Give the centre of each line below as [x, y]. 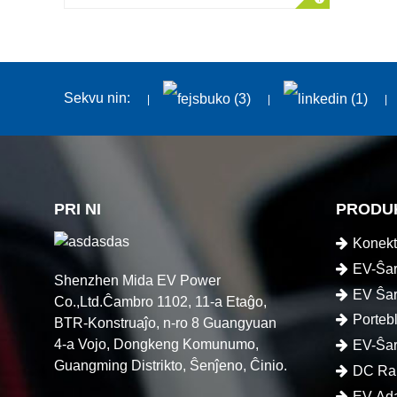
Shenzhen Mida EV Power [138, 280]
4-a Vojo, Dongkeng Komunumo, [157, 344]
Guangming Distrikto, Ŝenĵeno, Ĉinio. [171, 365]
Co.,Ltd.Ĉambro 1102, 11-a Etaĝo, [161, 301]
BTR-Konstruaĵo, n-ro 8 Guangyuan [166, 323]
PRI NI [78, 209]
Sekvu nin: [97, 98]
